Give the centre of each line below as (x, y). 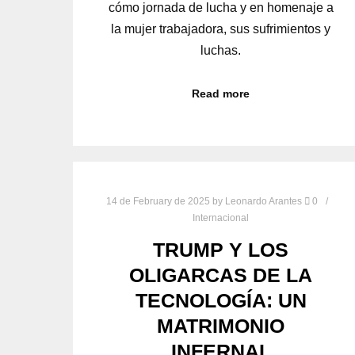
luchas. (221, 50)
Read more (221, 93)
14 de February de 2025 (158, 202)
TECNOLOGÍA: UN (221, 301)
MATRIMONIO (221, 326)
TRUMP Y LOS (221, 250)
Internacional (221, 218)
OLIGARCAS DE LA (221, 275)
